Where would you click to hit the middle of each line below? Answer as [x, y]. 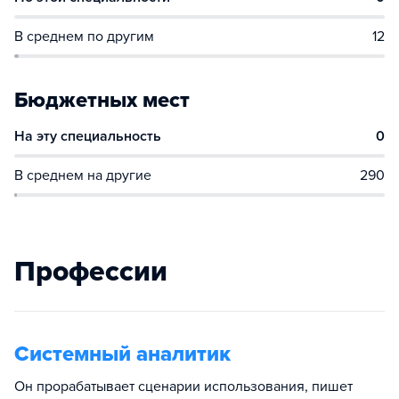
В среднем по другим [84, 37]
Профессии [91, 272]
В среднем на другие [83, 175]
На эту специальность [88, 136]
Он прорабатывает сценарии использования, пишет [183, 387]
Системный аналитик [122, 354]
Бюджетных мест [102, 100]
